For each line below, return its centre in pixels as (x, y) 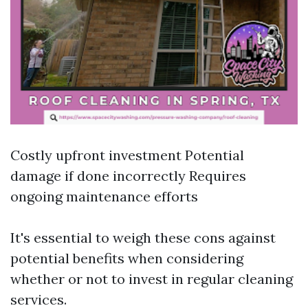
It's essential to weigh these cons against (143, 238)
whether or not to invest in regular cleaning (152, 279)
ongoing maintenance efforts (104, 196)
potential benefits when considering (127, 258)
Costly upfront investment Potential (127, 155)
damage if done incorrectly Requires (128, 176)
